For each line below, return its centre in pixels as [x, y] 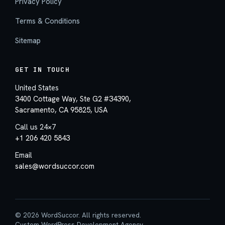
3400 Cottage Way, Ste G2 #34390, [73, 99]
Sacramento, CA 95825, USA [61, 110]
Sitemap [28, 41]
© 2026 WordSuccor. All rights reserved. [78, 215]
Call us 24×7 [35, 127]
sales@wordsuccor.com [55, 166]
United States [37, 88]
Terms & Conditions [47, 21]
